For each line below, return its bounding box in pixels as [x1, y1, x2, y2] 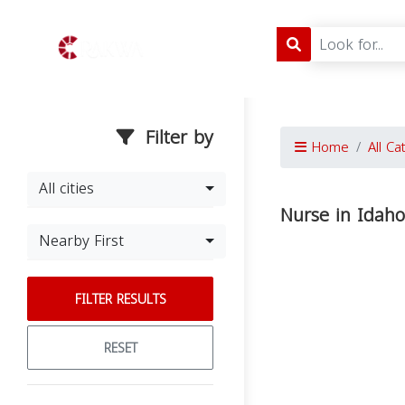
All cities [39, 174, 94, 202]
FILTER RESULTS [74, 287, 166, 312]
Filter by [139, 120, 213, 155]
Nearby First [39, 227, 124, 255]
